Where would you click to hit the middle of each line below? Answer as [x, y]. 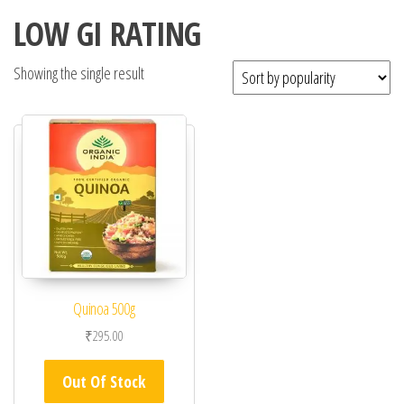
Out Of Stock [104, 382]
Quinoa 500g [104, 309]
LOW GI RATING [107, 33]
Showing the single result [79, 73]
